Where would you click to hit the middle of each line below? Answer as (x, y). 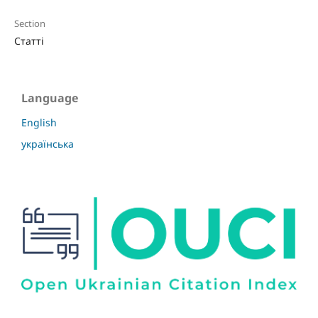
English (39, 123)
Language (50, 98)
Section (29, 24)
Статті (29, 41)
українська (48, 144)
